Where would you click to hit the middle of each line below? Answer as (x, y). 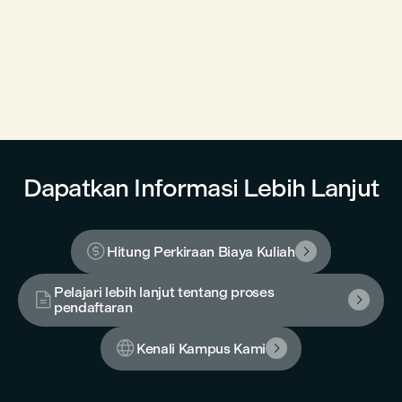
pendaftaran (93, 307)
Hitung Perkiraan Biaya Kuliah (201, 251)
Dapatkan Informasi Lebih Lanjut (201, 188)
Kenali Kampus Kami (201, 348)
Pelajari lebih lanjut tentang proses (164, 292)
